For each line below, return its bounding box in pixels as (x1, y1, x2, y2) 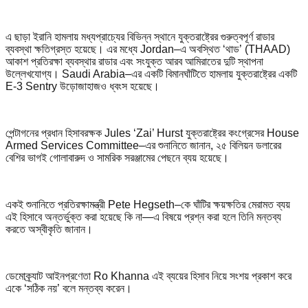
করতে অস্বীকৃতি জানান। (5, 223, 93, 235)
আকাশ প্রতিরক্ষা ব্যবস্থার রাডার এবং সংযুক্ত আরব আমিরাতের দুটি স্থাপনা (5, 55, 263, 67)
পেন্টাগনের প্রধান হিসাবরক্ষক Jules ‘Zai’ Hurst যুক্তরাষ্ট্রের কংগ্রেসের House (5, 126, 299, 139)
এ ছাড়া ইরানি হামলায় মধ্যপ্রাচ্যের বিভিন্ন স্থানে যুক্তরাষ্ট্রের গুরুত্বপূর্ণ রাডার (5, 30, 274, 43)
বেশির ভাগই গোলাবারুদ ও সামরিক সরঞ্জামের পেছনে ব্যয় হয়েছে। (5, 151, 229, 164)
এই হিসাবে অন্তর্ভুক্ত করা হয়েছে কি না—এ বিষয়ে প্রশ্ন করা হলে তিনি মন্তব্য (5, 210, 281, 223)
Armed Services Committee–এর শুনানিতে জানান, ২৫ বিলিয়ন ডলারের (5, 139, 281, 151)
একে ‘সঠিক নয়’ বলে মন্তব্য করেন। (5, 282, 132, 294)
